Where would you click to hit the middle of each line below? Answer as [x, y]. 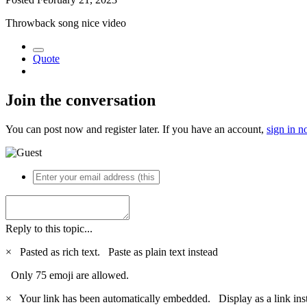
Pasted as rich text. [61, 251]
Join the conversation [81, 100]
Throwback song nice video [66, 23]
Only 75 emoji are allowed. [67, 275]
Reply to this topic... [49, 228]
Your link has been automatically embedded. [116, 298]
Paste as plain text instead [163, 251]
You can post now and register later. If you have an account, [136, 129]
